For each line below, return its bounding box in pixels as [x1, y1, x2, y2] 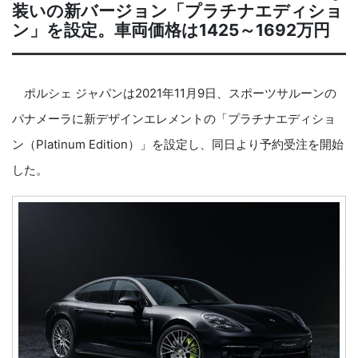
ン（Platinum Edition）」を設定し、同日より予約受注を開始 [12, 137, 344, 152]
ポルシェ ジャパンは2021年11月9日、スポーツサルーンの [12, 86, 336, 101]
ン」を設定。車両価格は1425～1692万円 [12, 20, 330, 40]
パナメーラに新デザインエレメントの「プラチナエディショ [12, 111, 336, 126]
